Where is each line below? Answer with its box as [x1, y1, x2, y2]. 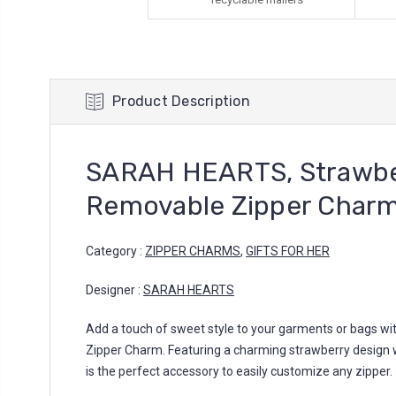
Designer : [86, 283, 143, 297]
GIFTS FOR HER [246, 244, 330, 258]
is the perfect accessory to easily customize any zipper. [86, 364, 392, 378]
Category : [86, 244, 145, 258]
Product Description [112, 93, 250, 110]
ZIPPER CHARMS [145, 244, 240, 258]
